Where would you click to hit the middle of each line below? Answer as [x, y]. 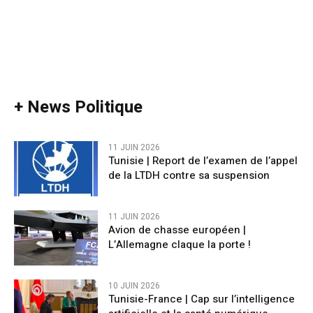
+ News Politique [78, 107]
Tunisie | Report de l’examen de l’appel [203, 160]
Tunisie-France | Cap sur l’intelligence [202, 299]
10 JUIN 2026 [134, 286]
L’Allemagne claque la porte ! [180, 244]
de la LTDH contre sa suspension [189, 175]
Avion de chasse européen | [177, 230]
